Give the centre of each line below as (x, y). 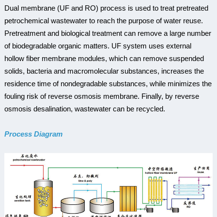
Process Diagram (33, 134)
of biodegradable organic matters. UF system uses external (98, 46)
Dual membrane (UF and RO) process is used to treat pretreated (106, 8)
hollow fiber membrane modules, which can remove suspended (104, 58)
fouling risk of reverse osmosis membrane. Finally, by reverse (101, 96)
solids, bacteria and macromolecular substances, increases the (104, 71)
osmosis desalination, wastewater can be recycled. (85, 108)
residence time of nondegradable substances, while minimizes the (108, 83)
